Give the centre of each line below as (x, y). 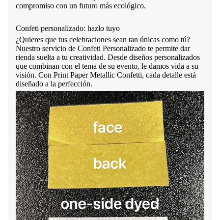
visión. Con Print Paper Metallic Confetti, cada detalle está (106, 75)
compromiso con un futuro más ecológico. (82, 6)
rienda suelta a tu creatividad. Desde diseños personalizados (108, 57)
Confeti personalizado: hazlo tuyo (68, 28)
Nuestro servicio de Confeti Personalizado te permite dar (103, 49)
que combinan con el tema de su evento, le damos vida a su (107, 66)
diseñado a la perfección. (55, 84)
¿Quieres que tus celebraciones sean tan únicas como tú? (103, 40)
